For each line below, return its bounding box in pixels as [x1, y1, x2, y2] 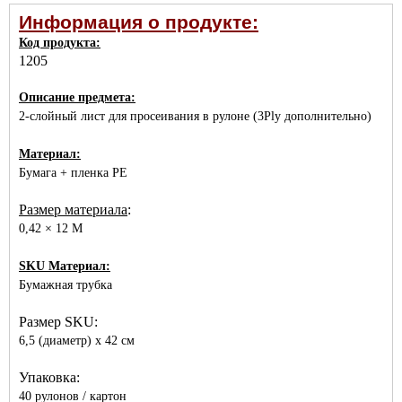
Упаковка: [19, 370, 80, 385]
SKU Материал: [19, 259, 110, 273]
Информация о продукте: [19, 12, 258, 33]
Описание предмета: [19, 91, 135, 104]
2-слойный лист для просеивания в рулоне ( [19, 109, 258, 123]
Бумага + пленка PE [19, 166, 127, 179]
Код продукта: [19, 36, 100, 49]
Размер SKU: [19, 314, 98, 329]
